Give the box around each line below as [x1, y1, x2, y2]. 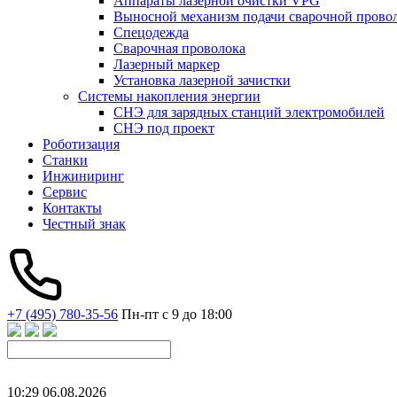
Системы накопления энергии [78, 89, 261, 104]
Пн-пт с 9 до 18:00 [121, 307, 232, 322]
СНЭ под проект [113, 121, 214, 136]
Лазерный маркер [113, 57, 220, 72]
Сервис [43, 184, 87, 199]
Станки [43, 152, 88, 167]
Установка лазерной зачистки [113, 73, 291, 88]
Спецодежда [113, 25, 189, 40]
